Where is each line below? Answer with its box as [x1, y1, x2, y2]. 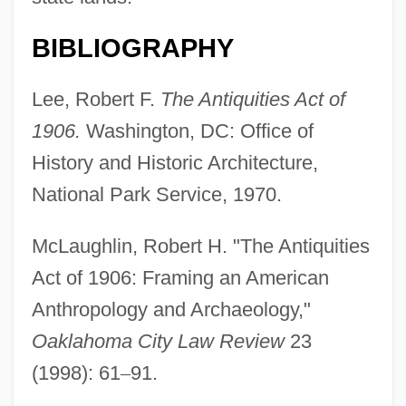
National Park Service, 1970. [31, 182, 282, 206]
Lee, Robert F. [31, 87, 160, 111]
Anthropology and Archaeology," [31, 297, 311, 321]
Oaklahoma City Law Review [31, 329, 285, 353]
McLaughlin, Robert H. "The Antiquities [31, 234, 370, 257]
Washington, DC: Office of [80, 119, 314, 142]
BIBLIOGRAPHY [31, 33, 234, 63]
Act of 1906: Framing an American [31, 266, 329, 289]
